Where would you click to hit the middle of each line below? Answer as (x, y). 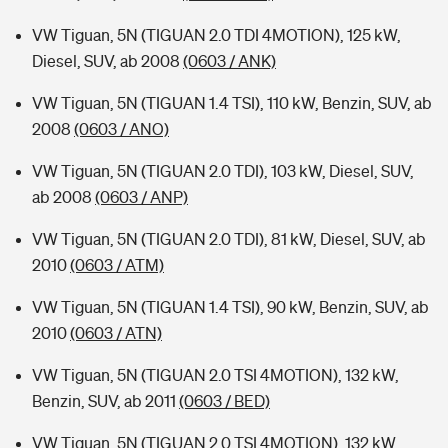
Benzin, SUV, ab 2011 (105, 401)
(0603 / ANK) (229, 61)
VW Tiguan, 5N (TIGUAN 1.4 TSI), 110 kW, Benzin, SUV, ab (232, 103)
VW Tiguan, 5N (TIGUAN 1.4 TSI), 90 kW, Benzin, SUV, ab (230, 307)
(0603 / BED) (224, 401)
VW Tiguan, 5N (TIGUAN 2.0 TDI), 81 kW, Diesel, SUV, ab (229, 239)
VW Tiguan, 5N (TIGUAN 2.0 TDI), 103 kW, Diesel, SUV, (223, 171)
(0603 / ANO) (121, 129)
